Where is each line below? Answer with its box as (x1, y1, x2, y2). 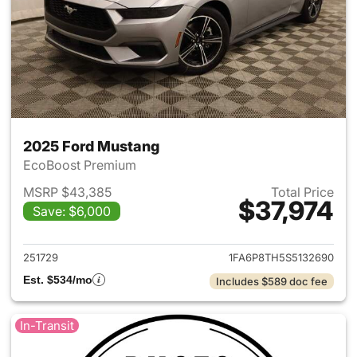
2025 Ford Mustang (23, 138, 159, 155)
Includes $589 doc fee (216, 275, 328, 288)
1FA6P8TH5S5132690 (229, 251, 334, 264)
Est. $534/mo (23, 273, 92, 286)
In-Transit (20, 318, 74, 333)
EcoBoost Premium (23, 157, 139, 173)
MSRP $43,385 (23, 184, 112, 200)
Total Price (271, 184, 334, 200)
